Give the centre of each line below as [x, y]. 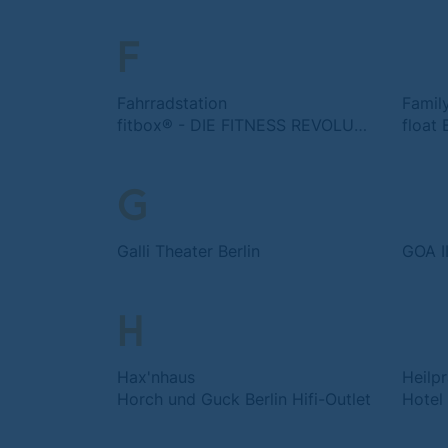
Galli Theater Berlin [188, 251]
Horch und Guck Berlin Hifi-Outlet [244, 399]
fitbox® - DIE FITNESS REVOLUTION [360, 125]
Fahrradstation [172, 103]
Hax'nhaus [156, 377]
